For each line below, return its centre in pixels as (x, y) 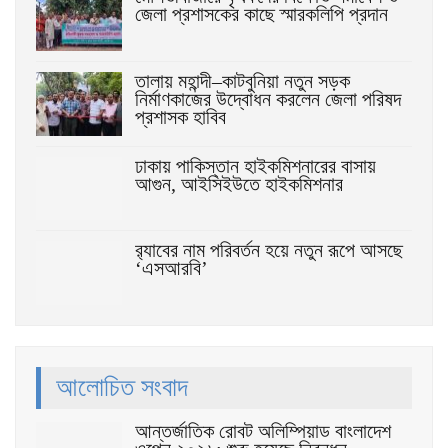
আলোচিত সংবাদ (122, 387)
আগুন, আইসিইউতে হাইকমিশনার (239, 183)
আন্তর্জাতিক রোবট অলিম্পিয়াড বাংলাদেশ (263, 431)
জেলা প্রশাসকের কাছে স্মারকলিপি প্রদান (261, 14)
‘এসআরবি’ (171, 268)
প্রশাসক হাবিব (180, 117)
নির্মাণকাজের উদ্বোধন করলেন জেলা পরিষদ (268, 99)
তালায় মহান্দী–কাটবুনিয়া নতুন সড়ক (242, 81)
